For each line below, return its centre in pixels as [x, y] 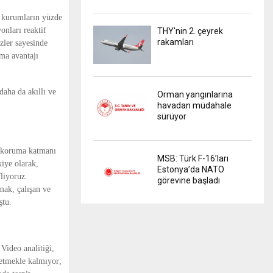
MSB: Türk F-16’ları [193, 158]
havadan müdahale [194, 106]
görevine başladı [189, 180]
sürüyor [172, 117]
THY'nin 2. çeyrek [190, 31]
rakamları [175, 42]
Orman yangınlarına [195, 95]
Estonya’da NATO [191, 169]
